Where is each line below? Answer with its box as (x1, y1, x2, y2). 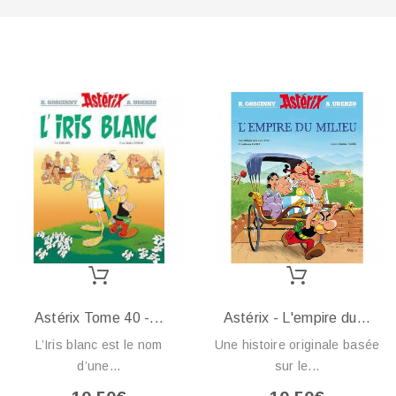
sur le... (274, 358, 320, 373)
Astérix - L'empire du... (223, 309, 371, 325)
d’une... (77, 358, 121, 373)
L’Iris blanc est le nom (35, 337, 163, 352)
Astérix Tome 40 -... (34, 309, 164, 325)
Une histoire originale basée (214, 337, 380, 352)
